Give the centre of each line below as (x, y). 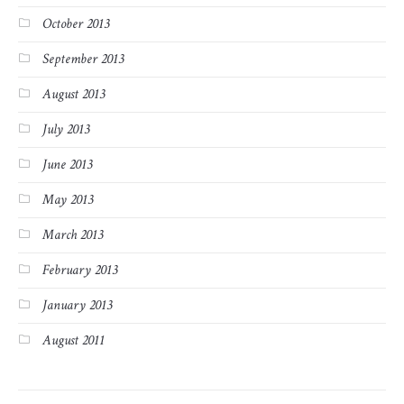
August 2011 (73, 341)
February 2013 (80, 271)
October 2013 (76, 24)
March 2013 (73, 235)
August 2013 (73, 95)
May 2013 (68, 200)
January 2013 (77, 306)
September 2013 (83, 60)
